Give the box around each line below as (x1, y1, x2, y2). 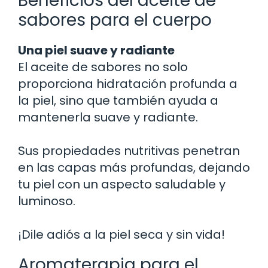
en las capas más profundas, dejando (18, 159, 250, 176)
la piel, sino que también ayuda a (18, 92, 218, 109)
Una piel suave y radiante (18, 41, 175, 59)
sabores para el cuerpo (18, 8, 212, 32)
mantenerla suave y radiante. (18, 108, 198, 126)
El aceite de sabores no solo (18, 58, 188, 75)
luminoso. (18, 192, 75, 209)
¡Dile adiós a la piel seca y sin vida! (18, 226, 225, 243)
